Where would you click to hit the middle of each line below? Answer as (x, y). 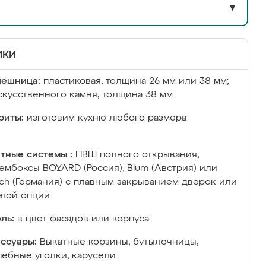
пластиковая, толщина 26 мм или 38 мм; (136, 81)
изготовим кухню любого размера (107, 118)
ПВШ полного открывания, (137, 155)
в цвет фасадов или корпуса (83, 219)
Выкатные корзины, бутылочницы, (119, 242)
